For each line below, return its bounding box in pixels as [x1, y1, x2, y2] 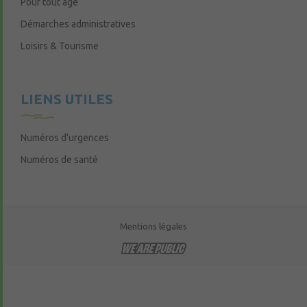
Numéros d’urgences [21, 132, 109, 143]
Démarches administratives [21, 19, 136, 29]
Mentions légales [120, 221, 187, 231]
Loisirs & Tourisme [21, 40, 99, 51]
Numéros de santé [21, 154, 98, 165]
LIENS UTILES [21, 91, 113, 107]
